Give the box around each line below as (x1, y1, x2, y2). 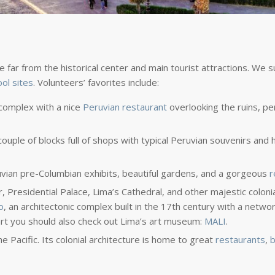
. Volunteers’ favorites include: (33, 76, 159, 89)
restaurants (215, 233, 265, 246)
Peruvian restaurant (82, 101, 167, 114)
